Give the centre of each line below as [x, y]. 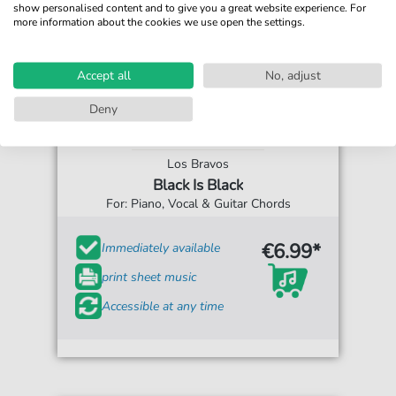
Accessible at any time [163, 306]
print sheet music [149, 277]
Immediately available [161, 247]
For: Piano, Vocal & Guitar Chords [198, 204]
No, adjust [293, 75]
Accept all [103, 75]
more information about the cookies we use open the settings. [159, 22]
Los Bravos [198, 164]
